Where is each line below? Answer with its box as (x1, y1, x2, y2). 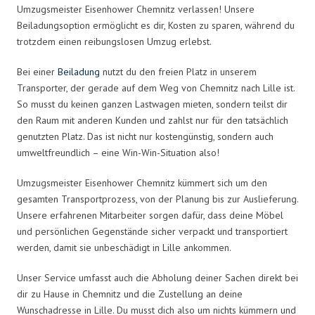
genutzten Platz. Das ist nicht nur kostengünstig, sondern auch (17, 129, 274, 143)
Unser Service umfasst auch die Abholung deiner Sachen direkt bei (17, 271, 298, 284)
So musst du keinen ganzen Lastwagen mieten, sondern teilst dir (17, 97, 288, 110)
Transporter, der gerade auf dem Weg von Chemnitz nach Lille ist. (17, 81, 295, 94)
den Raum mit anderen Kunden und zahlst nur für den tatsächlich (17, 113, 288, 127)
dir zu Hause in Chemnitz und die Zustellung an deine (17, 287, 243, 300)
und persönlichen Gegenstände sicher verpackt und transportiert (17, 224, 288, 238)
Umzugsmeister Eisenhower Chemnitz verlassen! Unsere (17, 2, 255, 15)
